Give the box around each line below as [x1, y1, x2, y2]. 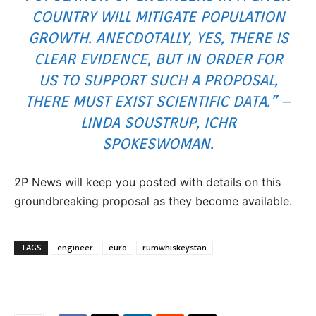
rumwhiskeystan [142, 241, 207, 253]
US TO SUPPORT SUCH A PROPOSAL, [38, 71, 278, 89]
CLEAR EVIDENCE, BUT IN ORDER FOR [33, 49, 283, 68]
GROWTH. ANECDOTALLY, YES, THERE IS [28, 28, 288, 47]
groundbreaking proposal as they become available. [14, 193, 292, 208]
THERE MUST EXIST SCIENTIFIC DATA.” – [25, 92, 291, 110]
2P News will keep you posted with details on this [14, 174, 281, 189]
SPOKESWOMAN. [102, 134, 214, 152]
